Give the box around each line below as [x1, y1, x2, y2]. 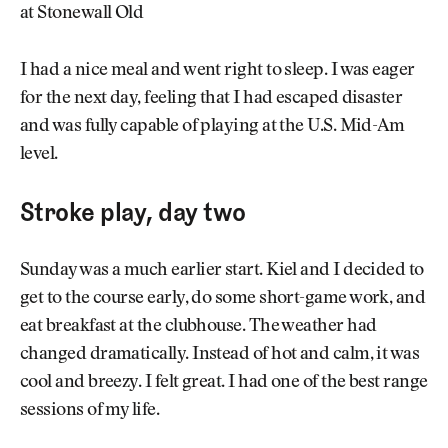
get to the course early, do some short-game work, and [20, 289, 426, 308]
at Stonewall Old [20, 5, 144, 24]
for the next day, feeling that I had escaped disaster [20, 89, 403, 108]
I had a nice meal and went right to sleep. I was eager [20, 61, 415, 80]
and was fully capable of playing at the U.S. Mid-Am [20, 117, 405, 136]
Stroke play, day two [20, 196, 246, 229]
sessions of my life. [20, 401, 160, 420]
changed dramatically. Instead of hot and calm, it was [20, 345, 420, 364]
